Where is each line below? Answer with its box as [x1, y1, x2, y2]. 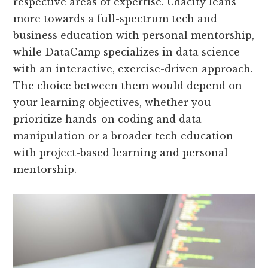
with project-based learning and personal [13, 147, 229, 159]
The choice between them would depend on [13, 80, 243, 92]
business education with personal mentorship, [13, 29, 255, 41]
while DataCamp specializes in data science [13, 46, 240, 58]
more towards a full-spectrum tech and [13, 13, 218, 25]
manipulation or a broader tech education [13, 130, 234, 142]
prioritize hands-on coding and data [13, 113, 202, 125]
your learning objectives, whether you [13, 96, 212, 108]
